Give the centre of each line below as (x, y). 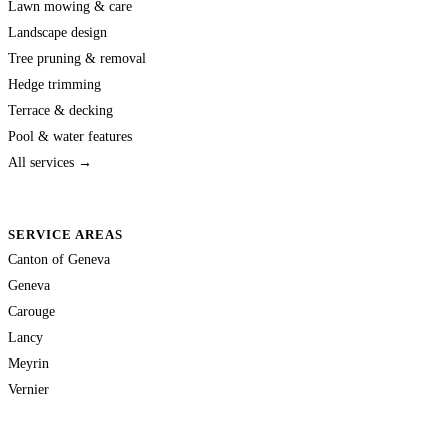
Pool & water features (70, 135)
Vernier (28, 388)
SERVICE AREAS (66, 234)
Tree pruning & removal (77, 57)
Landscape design (57, 31)
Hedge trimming (54, 83)
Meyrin (28, 362)
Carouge (31, 310)
